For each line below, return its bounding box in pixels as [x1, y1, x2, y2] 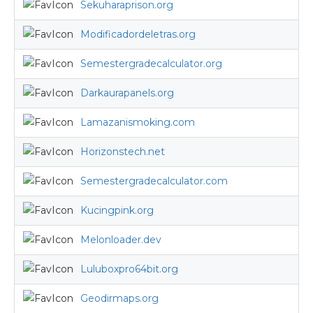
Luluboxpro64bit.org [80, 263, 178, 275]
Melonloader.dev [80, 233, 161, 246]
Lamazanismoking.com [80, 116, 195, 129]
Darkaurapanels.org [80, 87, 174, 99]
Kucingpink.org [80, 204, 154, 217]
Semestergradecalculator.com [80, 175, 228, 187]
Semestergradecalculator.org [80, 57, 222, 70]
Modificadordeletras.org [80, 28, 196, 41]
